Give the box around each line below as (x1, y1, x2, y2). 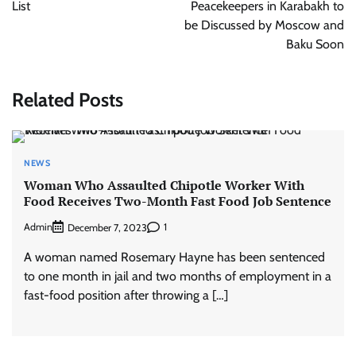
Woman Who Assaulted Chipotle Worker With (24, 176, 304, 195)
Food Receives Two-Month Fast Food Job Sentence (24, 192, 331, 211)
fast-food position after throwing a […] (24, 287, 228, 303)
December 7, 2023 (68, 221, 147, 234)
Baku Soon (286, 37, 344, 52)
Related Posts (12, 87, 123, 111)
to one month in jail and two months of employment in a (24, 268, 331, 284)
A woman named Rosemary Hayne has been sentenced (24, 249, 325, 265)
